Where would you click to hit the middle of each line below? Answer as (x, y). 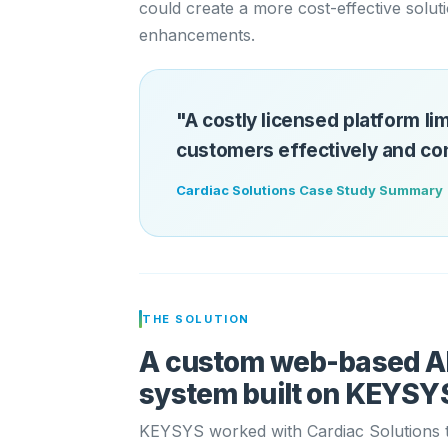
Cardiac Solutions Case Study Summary (310, 190)
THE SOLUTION (196, 318)
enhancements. (197, 35)
